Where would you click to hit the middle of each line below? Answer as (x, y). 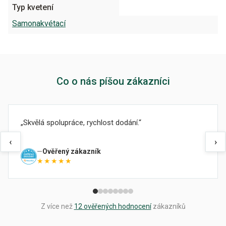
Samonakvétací (39, 23)
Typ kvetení (33, 7)
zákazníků (168, 206)
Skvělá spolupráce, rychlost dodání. (81, 123)
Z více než (57, 206)
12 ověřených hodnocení (112, 206)
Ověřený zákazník (72, 151)
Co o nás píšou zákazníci (113, 81)
